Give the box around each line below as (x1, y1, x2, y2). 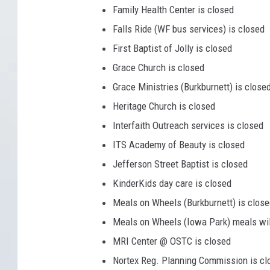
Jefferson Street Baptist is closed (113, 157, 248, 170)
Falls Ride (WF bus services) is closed (113, 22, 265, 35)
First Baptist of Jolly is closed (113, 42, 232, 54)
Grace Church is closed (113, 61, 204, 74)
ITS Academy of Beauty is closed (113, 138, 245, 151)
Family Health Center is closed (113, 3, 234, 16)
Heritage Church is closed (113, 99, 215, 112)
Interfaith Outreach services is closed (113, 119, 263, 131)
